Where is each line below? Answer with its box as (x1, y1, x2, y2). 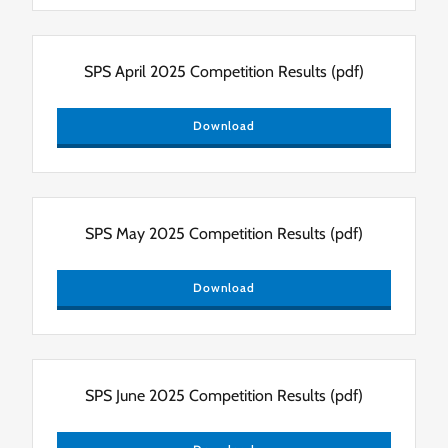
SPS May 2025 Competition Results (85, 223, 326, 243)
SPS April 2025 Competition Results (84, 61, 327, 81)
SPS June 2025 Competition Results (85, 385, 326, 405)
